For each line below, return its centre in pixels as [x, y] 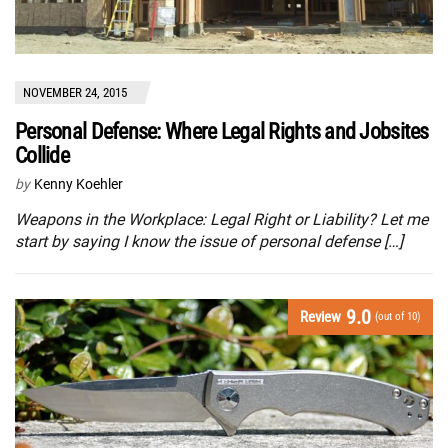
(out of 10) [398, 317]
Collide [42, 156]
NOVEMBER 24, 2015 [75, 93]
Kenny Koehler [78, 184]
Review [321, 317]
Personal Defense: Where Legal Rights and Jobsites [222, 132]
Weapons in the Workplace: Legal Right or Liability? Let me [221, 220]
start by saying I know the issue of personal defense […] [209, 242]
